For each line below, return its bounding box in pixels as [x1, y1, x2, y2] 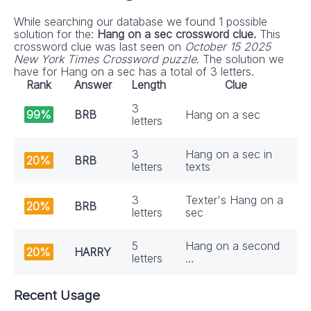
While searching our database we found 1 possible [14, 15, 267, 29]
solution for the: [14, 27, 97, 42]
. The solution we [196, 52, 284, 67]
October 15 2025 [185, 40, 271, 54]
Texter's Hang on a [185, 193, 283, 208]
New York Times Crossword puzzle [14, 52, 196, 67]
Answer [74, 78, 112, 92]
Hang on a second [185, 239, 280, 253]
